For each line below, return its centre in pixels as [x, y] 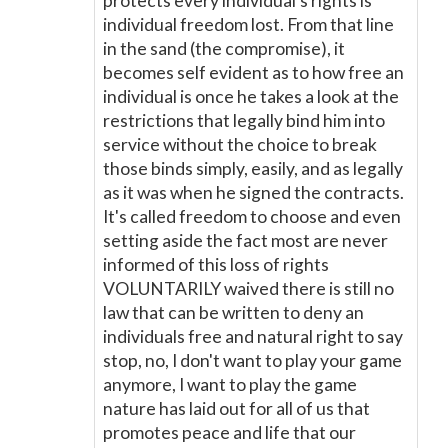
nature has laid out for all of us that [236, 408]
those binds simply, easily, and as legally [253, 168]
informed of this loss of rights [216, 264]
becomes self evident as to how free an [253, 72]
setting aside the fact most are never [245, 240]
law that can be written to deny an [233, 312]
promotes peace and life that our [229, 432]
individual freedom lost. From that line [248, 24]
